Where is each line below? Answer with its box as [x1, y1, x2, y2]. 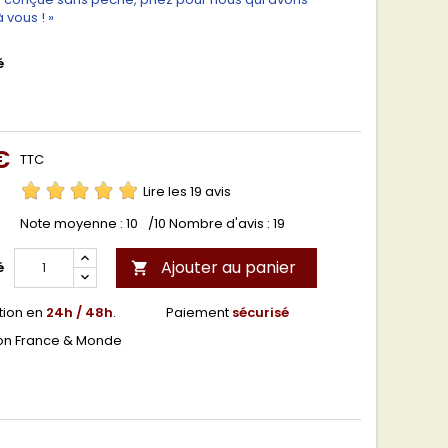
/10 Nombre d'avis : [148, 214, 273, 233]
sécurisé [232, 303, 289, 322]
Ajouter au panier [161, 256, 296, 279]
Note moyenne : [20, 214, 126, 233]
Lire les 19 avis [143, 182, 231, 201]
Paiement [166, 303, 232, 322]
